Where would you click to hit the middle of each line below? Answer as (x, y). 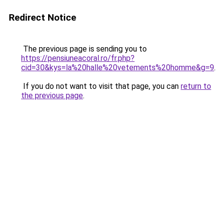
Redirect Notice (42, 17)
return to (196, 86)
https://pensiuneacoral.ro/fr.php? (78, 58)
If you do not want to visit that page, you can (101, 86)
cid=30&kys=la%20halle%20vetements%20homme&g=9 (118, 68)
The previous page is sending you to (84, 49)
